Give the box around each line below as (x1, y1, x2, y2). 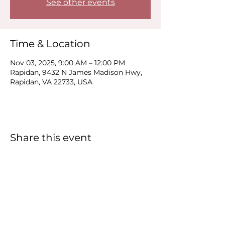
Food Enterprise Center (19, 209, 142, 222)
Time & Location (10, 38, 90, 50)
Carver (62, 195, 99, 207)
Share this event (10, 132, 91, 144)
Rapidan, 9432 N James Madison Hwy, (10, 68, 142, 77)
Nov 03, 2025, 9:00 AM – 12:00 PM (10, 58, 125, 67)
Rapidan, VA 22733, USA (10, 77, 92, 86)
